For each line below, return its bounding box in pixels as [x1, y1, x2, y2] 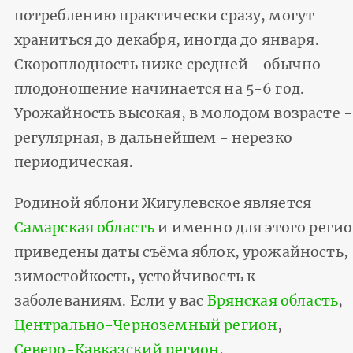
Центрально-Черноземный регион [13, 316, 278, 334]
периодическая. [13, 153, 133, 171]
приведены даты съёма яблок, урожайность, [13, 243, 348, 261]
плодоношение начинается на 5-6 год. [13, 80, 305, 98]
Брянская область [206, 292, 339, 310]
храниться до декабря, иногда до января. [13, 31, 319, 49]
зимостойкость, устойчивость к [13, 267, 256, 285]
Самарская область [13, 218, 155, 236]
